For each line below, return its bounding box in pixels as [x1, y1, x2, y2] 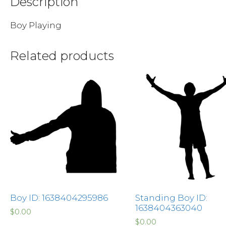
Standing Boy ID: [135, 192, 207, 203]
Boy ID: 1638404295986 [10, 192, 108, 203]
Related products [10, 48, 114, 63]
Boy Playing [10, 20, 62, 30]
